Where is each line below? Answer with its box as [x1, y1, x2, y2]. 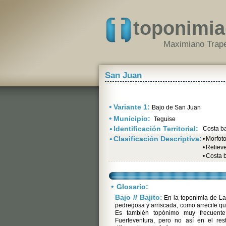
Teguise [152, 116, 176, 123]
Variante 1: [114, 103, 152, 111]
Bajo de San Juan [152, 104, 201, 111]
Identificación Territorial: [114, 125, 198, 133]
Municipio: [114, 115, 152, 123]
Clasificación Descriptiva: [114, 135, 202, 143]
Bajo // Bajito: [115, 193, 162, 201]
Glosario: [117, 183, 148, 191]
